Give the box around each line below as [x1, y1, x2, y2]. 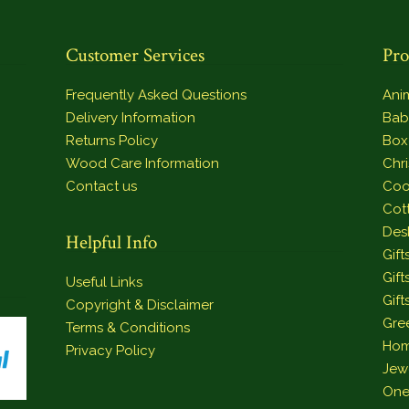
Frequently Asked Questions [66, 87, 247, 104]
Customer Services [66, 43, 205, 68]
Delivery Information [66, 110, 196, 127]
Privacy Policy [66, 342, 156, 360]
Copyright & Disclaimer [66, 297, 215, 314]
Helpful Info [66, 230, 158, 256]
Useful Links [66, 274, 143, 291]
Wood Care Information [66, 155, 220, 173]
